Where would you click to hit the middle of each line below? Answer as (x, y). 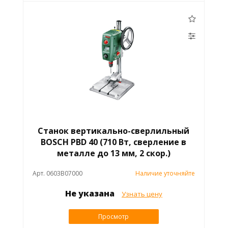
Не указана (91, 194)
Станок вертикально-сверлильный (114, 131)
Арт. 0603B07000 (57, 174)
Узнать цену (142, 194)
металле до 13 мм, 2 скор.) (113, 153)
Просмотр (114, 217)
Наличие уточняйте (165, 174)
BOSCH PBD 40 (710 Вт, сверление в (114, 142)
